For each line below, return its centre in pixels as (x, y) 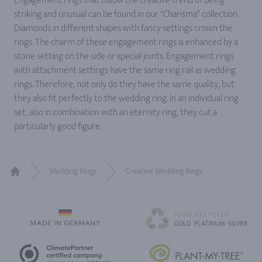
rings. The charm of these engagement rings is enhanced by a (126, 42)
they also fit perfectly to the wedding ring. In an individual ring (126, 98)
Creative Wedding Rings (164, 171)
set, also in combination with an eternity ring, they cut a (116, 112)
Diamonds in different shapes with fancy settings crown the (123, 28)
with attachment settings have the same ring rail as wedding (125, 70)
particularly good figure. (58, 126)
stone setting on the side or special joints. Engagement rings (124, 56)
